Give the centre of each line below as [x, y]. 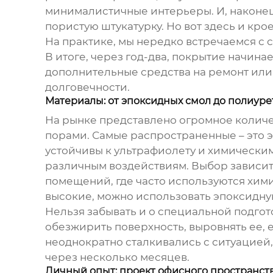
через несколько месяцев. [117, 257]
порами [66, 136]
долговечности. [87, 87]
